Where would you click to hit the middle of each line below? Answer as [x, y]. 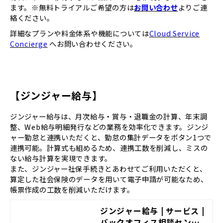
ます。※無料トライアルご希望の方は [72, 7]
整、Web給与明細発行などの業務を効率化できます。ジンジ [110, 127]
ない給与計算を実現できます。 [61, 158]
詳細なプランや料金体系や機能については [80, 33]
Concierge [29, 44]
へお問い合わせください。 [92, 44]
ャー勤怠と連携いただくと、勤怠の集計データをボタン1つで [111, 137]
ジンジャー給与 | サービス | [152, 211]
